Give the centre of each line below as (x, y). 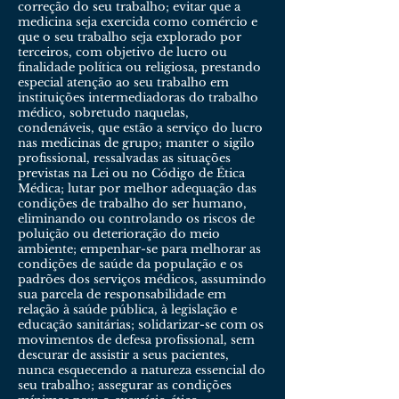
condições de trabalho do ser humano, (132, 204)
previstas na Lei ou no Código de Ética (131, 173)
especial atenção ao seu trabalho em (123, 82)
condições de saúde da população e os (130, 264)
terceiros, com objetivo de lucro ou (122, 52)
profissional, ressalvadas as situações (124, 158)
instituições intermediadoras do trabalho (138, 98)
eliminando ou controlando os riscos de (136, 219)
